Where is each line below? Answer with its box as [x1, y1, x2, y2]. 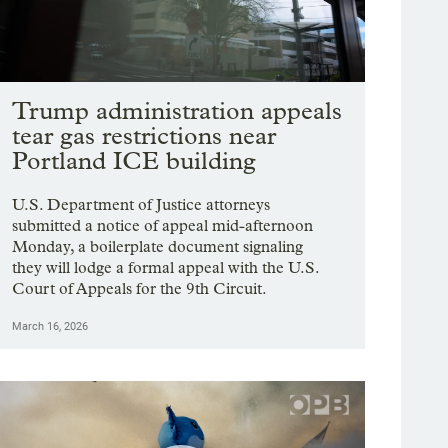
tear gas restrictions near [12, 121, 277, 151]
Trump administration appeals [12, 96, 343, 126]
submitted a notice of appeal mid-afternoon [12, 216, 314, 236]
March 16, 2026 [12, 320, 89, 334]
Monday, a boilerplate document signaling [12, 237, 304, 257]
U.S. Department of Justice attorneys [12, 195, 271, 215]
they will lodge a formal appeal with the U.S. [12, 258, 320, 278]
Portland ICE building [12, 146, 257, 176]
